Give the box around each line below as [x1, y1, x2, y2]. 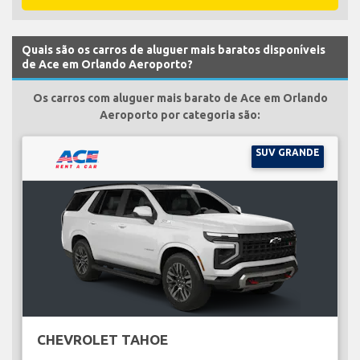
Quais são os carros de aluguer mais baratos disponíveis [22, 43, 325, 56]
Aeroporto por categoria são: [100, 108, 260, 121]
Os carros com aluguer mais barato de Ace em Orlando [32, 91, 328, 104]
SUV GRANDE [255, 146, 320, 157]
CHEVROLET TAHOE [36, 331, 168, 347]
